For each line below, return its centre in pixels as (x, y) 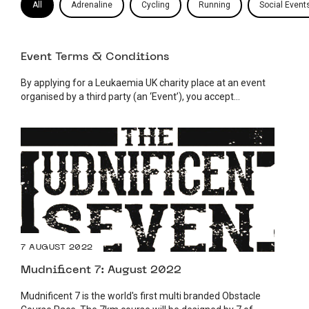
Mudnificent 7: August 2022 (101, 270)
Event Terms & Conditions (95, 57)
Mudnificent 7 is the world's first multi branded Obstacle (141, 296)
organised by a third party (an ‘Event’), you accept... (130, 96)
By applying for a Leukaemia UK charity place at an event (143, 82)
